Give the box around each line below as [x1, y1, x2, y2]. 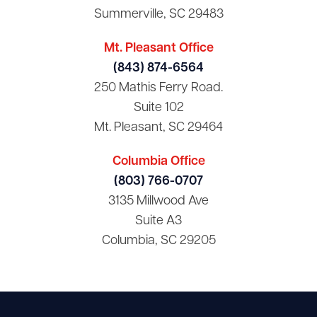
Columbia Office [112, 154, 205, 168]
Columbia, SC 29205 [101, 234, 216, 248]
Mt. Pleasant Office [103, 41, 214, 55]
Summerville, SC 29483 [93, 7, 224, 21]
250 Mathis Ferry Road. [94, 81, 223, 95]
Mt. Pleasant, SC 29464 [94, 120, 223, 134]
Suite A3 [135, 214, 182, 228]
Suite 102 [133, 100, 184, 115]
